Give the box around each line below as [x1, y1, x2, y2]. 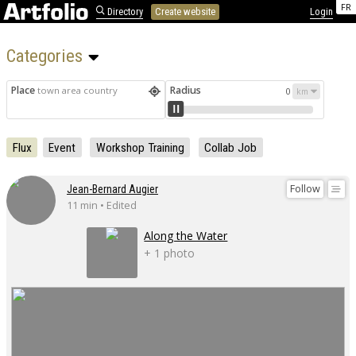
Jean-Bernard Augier [67, 183, 158, 196]
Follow [289, 182, 320, 196]
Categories [6, 45, 87, 66]
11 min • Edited [67, 199, 137, 213]
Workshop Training [95, 140, 184, 155]
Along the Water [144, 228, 228, 244]
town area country [37, 83, 118, 96]
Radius [168, 83, 201, 97]
